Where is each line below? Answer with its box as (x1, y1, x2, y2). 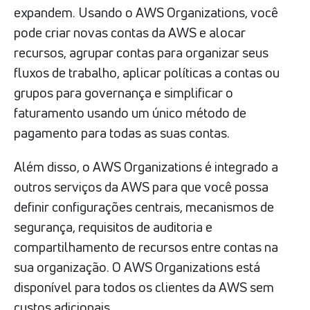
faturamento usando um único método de (14, 103, 246, 122)
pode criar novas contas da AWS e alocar (14, 23, 246, 42)
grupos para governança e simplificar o (14, 83, 233, 102)
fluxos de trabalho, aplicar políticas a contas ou (14, 63, 280, 82)
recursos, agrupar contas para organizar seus (14, 43, 268, 62)
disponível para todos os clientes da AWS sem (14, 277, 274, 296)
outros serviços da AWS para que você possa (14, 177, 268, 196)
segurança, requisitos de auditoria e (14, 217, 212, 236)
